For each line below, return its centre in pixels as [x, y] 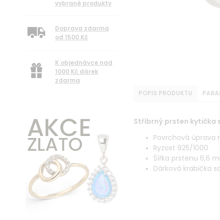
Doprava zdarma [82, 28]
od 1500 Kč [71, 37]
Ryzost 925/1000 [181, 148]
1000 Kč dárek [77, 72]
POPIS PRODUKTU [165, 93]
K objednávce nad [84, 63]
